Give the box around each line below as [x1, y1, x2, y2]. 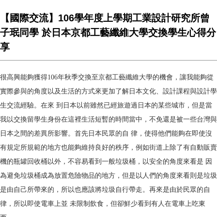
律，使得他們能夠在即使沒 [131, 130, 212, 137]
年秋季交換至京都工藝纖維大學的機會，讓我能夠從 [58, 74, 214, 81]
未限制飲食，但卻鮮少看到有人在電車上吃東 [70, 200, 205, 207]
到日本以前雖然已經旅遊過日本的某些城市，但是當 [56, 102, 212, 109]
